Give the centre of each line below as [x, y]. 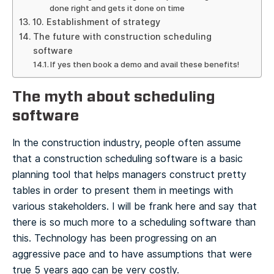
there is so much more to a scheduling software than [134, 222]
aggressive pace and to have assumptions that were [132, 254]
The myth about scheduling [114, 96]
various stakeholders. [61, 206]
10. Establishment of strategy [96, 22]
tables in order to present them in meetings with [123, 190]
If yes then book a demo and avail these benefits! [145, 64]
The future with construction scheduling [122, 36]
